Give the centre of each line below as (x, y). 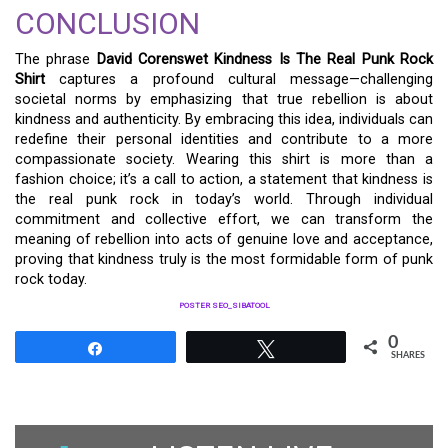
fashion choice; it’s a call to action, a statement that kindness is (224, 180)
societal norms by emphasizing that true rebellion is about (224, 100)
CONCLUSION (107, 24)
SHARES (408, 356)
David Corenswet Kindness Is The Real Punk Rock (265, 60)
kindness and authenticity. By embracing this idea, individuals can (224, 120)
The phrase (56, 60)
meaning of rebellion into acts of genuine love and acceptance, (224, 240)
